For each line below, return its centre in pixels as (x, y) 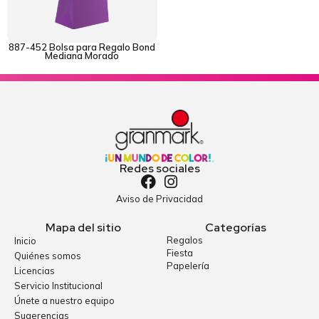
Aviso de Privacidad (159, 198)
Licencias (35, 270)
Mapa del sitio (83, 227)
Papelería (188, 265)
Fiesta (180, 252)
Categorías (236, 227)
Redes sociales (159, 168)
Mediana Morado (82, 55)
